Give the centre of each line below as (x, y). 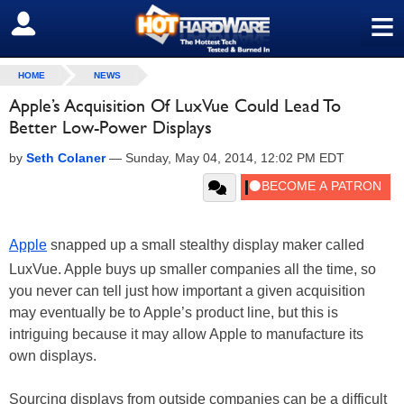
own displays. (53, 356)
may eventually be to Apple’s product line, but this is (174, 312)
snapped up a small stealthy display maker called (206, 245)
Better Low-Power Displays (110, 127)
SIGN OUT (53, 24)
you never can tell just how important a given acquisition (187, 291)
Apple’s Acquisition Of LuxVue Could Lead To (175, 106)
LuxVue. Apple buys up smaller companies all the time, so (193, 269)
